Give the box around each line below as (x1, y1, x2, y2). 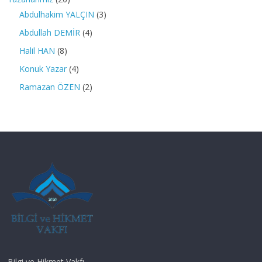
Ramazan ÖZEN (19, 81, 81, 92)
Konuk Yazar (19, 63, 67, 74)
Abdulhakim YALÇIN (19, 8, 95, 20)
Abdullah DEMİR (19, 26, 81, 38)
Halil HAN (19, 44, 56, 56)
